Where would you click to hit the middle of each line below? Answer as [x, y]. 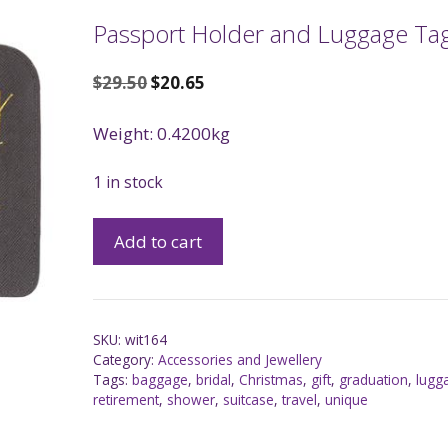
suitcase [249, 399]
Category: [126, 359]
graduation [374, 379]
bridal [214, 379]
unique [347, 399]
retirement [126, 399]
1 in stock [128, 182]
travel [300, 399]
